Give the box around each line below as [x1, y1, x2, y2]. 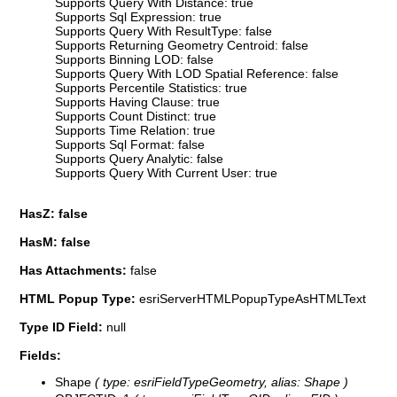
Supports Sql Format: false [55, 136, 205, 152]
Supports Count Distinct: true [55, 108, 216, 123]
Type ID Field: [19, 319, 106, 334]
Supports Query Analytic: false [55, 151, 223, 166]
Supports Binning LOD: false [55, 51, 214, 66]
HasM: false [19, 234, 90, 249]
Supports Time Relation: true [55, 122, 215, 137]
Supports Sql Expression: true [55, 9, 222, 24]
